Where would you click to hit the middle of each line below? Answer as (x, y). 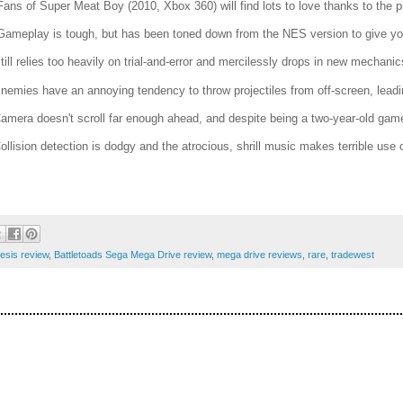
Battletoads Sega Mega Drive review (133, 254)
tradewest (353, 254)
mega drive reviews (260, 254)
